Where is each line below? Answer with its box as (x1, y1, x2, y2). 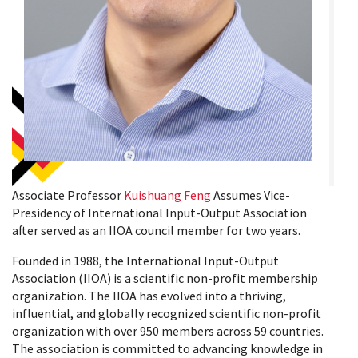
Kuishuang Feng (124, 186, 211, 203)
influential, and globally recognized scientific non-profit (12, 304, 321, 321)
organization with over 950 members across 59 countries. (12, 322, 324, 339)
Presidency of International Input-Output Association (12, 204, 307, 221)
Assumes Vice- (211, 186, 290, 203)
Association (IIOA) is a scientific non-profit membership (12, 269, 318, 286)
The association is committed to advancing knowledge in (12, 340, 323, 356)
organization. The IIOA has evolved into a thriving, (12, 287, 286, 304)
